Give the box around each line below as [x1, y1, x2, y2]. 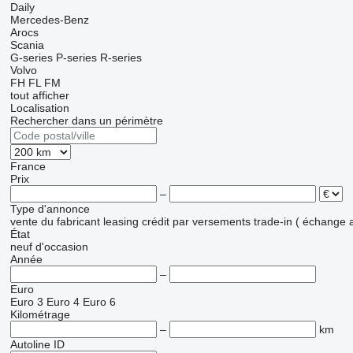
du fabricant [40, 215, 100, 228]
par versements [172, 215, 251, 228]
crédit [141, 215, 169, 228]
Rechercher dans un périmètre [9, 114, 163, 127]
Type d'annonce [9, 203, 90, 215]
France [9, 160, 46, 173]
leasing [102, 215, 139, 228]
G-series [9, 51, 53, 64]
